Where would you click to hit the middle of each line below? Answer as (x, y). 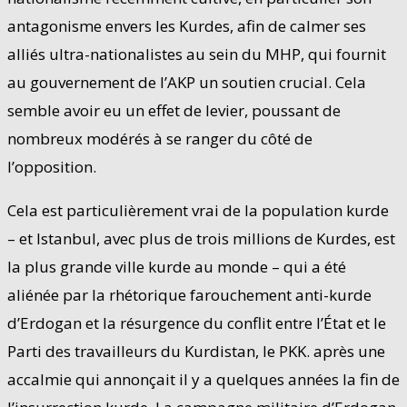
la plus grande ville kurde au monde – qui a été (177, 266)
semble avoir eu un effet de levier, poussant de (174, 110)
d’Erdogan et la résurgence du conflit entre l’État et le (197, 323)
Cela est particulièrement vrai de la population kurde (198, 210)
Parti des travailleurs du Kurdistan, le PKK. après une (196, 351)
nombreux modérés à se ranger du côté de (160, 138)
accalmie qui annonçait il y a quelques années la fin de (203, 379)
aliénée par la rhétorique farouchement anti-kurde (189, 294)
